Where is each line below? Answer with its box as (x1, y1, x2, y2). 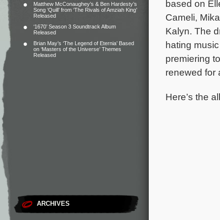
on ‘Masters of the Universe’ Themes (33, 46, 121, 52)
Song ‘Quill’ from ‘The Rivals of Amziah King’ (33, 7, 137, 13)
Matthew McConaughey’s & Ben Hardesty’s (33, 1, 137, 7)
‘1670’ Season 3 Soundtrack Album (33, 24, 116, 29)
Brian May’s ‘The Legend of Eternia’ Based (33, 40, 134, 46)
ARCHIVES (37, 200, 70, 207)
